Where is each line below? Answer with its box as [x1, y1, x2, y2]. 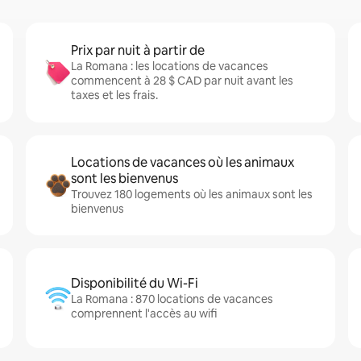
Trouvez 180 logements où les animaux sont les [71, 187, 313, 201]
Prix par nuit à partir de [71, 42, 205, 59]
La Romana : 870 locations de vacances [71, 292, 273, 306]
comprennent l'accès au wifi [71, 306, 217, 321]
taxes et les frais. [71, 88, 158, 102]
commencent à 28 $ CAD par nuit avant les [71, 73, 293, 88]
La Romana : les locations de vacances [71, 59, 268, 73]
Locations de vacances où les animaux [71, 154, 294, 171]
